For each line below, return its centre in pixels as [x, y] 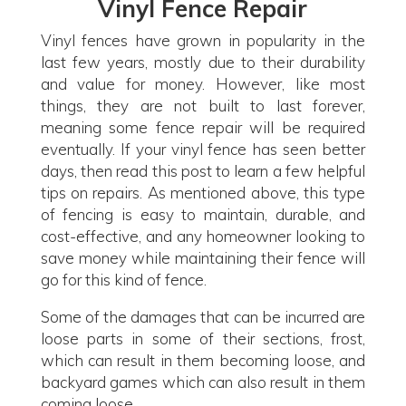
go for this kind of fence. [123, 280]
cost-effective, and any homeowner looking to [203, 236]
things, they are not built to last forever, [203, 106]
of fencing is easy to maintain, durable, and [203, 214]
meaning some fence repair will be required [203, 127]
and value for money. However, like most [203, 84]
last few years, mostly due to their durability [203, 62]
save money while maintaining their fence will [203, 258]
